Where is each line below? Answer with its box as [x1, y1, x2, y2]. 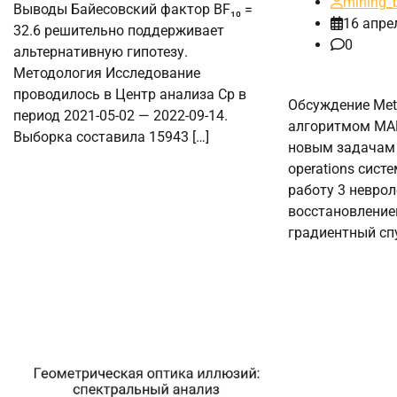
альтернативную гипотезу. [13, 43, 188, 60]
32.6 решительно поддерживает [13, 21, 224, 39]
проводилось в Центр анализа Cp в [13, 85, 246, 103]
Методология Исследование [13, 64, 200, 82]
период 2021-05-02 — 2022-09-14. [13, 106, 228, 124]
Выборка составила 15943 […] [13, 128, 209, 145]
